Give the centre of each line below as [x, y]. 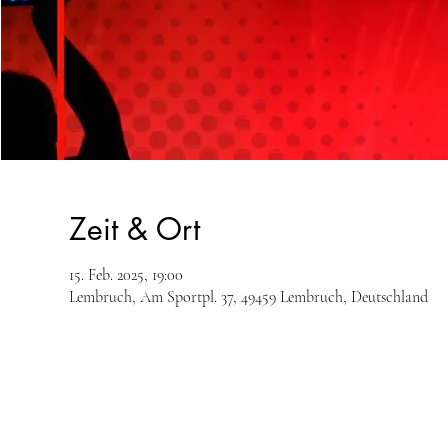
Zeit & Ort [134, 229]
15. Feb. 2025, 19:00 [125, 275]
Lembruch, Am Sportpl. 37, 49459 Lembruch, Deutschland [248, 297]
